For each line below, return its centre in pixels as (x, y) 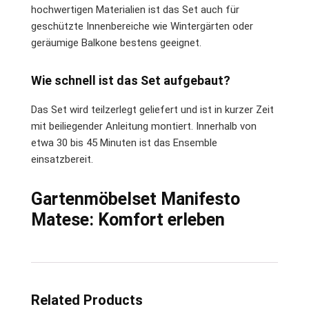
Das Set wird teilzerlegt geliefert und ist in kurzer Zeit (152, 109)
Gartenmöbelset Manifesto (136, 199)
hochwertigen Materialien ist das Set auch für (135, 9)
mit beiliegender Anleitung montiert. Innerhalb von (144, 126)
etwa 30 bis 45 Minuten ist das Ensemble (124, 142)
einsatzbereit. (62, 159)
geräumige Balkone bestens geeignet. (116, 42)
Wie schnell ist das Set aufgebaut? (131, 80)
